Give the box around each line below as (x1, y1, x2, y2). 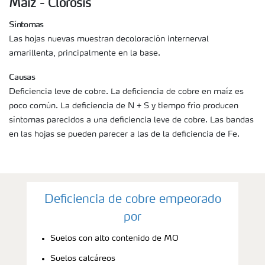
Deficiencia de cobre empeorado (44, 194, 221, 206)
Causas (9, 72, 35, 83)
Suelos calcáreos (50, 254, 115, 263)
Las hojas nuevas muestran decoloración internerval (9, 35, 209, 44)
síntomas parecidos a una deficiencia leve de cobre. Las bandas (9, 116, 254, 125)
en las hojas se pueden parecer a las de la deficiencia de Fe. (9, 130, 240, 139)
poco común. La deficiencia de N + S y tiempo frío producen (9, 102, 238, 111)
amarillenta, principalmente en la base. (9, 49, 160, 58)
